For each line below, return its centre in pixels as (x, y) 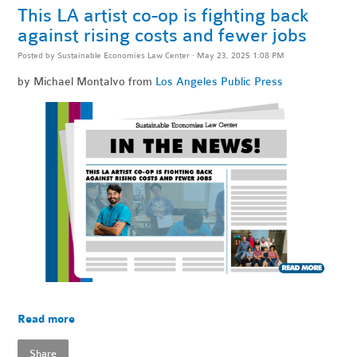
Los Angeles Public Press (220, 81)
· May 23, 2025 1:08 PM (237, 55)
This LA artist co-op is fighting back (164, 15)
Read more (47, 320)
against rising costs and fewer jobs (163, 35)
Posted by (38, 55)
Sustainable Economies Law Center (124, 55)
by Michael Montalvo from (85, 81)
